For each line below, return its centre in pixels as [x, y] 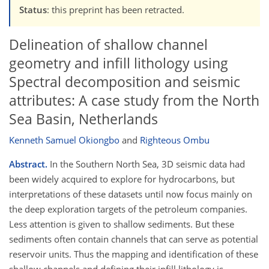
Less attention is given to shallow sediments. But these [122, 224]
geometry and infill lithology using [119, 63]
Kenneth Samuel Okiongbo [64, 140]
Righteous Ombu [175, 140]
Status [33, 9]
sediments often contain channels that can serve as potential [134, 239]
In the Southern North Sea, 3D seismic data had [146, 164]
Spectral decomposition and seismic [125, 82]
